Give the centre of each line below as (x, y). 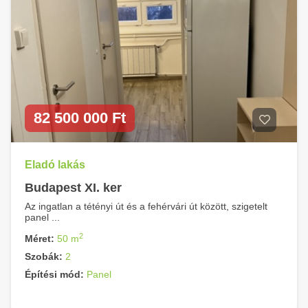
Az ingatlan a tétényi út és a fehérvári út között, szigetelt (146, 206)
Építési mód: (54, 274)
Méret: (40, 239)
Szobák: (44, 256)
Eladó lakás (55, 165)
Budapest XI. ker (73, 188)
